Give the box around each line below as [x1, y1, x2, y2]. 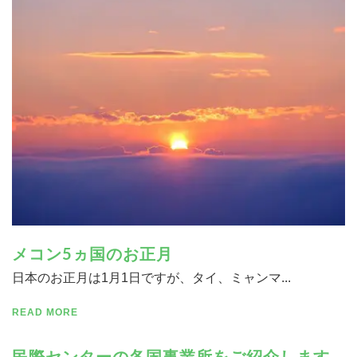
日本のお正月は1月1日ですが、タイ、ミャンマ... [12, 271, 291, 285]
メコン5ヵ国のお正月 [12, 244, 173, 264]
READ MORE [12, 307, 78, 319]
